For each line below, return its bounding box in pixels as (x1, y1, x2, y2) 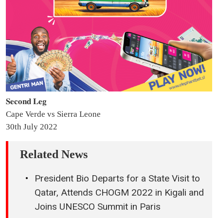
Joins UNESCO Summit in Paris (35, 201, 161, 213)
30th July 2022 (6, 122, 57, 132)
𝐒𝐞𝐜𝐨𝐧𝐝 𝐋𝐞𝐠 (6, 97, 47, 107)
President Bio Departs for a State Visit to (35, 173, 200, 184)
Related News (20, 148, 88, 161)
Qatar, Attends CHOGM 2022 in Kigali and (35, 187, 204, 199)
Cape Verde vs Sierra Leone (6, 109, 101, 119)
